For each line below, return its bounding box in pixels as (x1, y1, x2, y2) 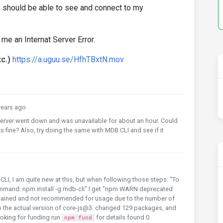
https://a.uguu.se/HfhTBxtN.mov (12, 55, 124, 64)
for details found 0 (95, 214, 149, 221)
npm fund (64, 215, 92, 221)
